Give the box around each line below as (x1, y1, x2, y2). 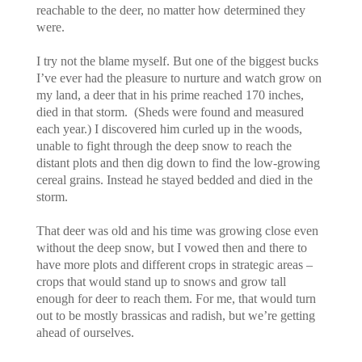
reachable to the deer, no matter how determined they (36, 2, 305, 17)
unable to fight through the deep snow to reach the (36, 138, 292, 153)
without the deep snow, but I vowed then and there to (36, 240, 307, 255)
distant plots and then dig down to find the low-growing (36, 155, 320, 170)
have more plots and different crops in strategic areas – (36, 257, 313, 271)
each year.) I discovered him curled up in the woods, (36, 121, 302, 136)
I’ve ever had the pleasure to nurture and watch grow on (36, 70, 322, 85)
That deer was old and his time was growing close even (36, 223, 318, 238)
